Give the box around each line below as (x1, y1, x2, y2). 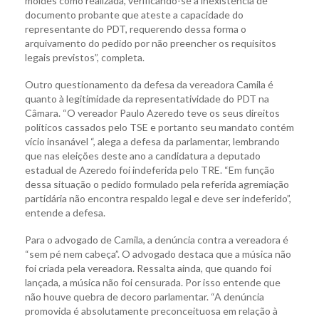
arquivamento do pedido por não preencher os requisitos (25, 37, 276, 50)
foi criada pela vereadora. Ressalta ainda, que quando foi (25, 262, 271, 275)
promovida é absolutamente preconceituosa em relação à (25, 305, 278, 318)
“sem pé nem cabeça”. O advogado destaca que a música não (25, 248, 291, 261)
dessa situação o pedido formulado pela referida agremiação (25, 178, 289, 191)
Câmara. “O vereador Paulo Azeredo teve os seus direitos (25, 107, 280, 120)
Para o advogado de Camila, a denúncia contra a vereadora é (25, 234, 288, 246)
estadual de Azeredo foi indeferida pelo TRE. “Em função (25, 164, 275, 177)
